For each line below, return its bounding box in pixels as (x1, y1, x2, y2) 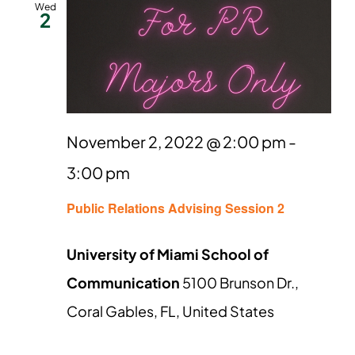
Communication (67, 273, 182, 292)
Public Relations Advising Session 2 (67, 199, 284, 218)
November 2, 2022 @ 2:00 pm (67, 132, 286, 152)
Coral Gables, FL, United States (67, 302, 274, 321)
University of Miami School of (67, 245, 269, 264)
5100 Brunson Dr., (182, 273, 299, 292)
